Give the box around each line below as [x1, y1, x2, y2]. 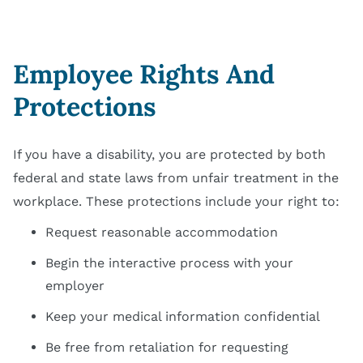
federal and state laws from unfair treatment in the [13, 170, 339, 186]
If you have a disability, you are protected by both [13, 147, 326, 163]
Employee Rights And [13, 58, 275, 92]
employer [45, 278, 105, 294]
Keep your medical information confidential [45, 309, 320, 325]
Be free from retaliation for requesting [45, 340, 288, 356]
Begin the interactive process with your [45, 255, 293, 271]
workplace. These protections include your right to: [13, 194, 340, 210]
